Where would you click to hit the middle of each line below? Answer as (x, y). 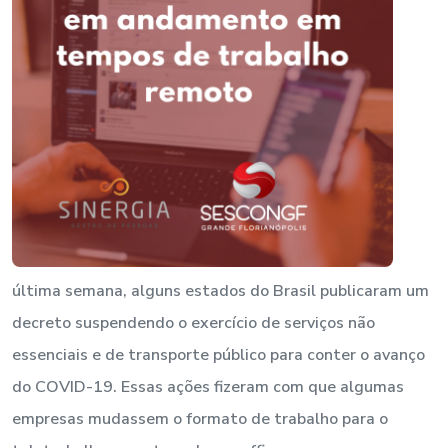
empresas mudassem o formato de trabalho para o (200, 418)
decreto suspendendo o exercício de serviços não (193, 322)
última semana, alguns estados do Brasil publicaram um (220, 290)
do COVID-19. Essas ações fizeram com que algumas (208, 386)
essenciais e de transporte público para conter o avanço (218, 354)
